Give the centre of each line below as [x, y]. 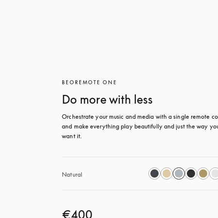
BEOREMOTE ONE [90, 82]
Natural [72, 174]
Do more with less [108, 99]
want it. [72, 136]
